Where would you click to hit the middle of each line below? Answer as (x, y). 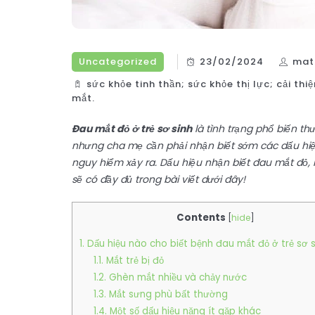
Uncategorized (118, 62)
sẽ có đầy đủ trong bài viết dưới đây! (159, 179)
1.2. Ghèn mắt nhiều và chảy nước (170, 278)
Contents (201, 218)
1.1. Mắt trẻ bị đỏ (128, 261)
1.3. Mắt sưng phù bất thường (160, 295)
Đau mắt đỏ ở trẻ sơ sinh (132, 129)
